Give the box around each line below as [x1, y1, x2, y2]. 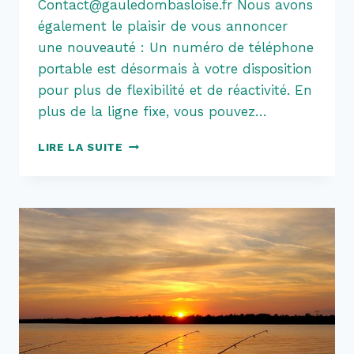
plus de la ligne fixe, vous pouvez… [38, 104, 267, 120]
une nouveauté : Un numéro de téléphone [38, 40, 314, 56]
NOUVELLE [122, 203, 187, 217]
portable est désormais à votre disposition [38, 61, 312, 77]
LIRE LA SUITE [38, 141, 123, 154]
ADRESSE [122, 220, 177, 233]
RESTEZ [122, 137, 170, 150]
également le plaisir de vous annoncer [38, 18, 288, 35]
